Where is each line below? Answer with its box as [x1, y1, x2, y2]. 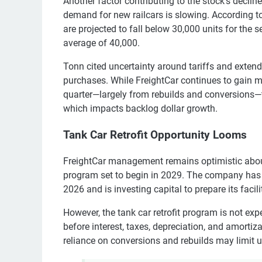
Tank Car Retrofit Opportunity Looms [63, 129, 247, 142]
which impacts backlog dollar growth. [63, 103, 218, 115]
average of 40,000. [63, 37, 140, 49]
